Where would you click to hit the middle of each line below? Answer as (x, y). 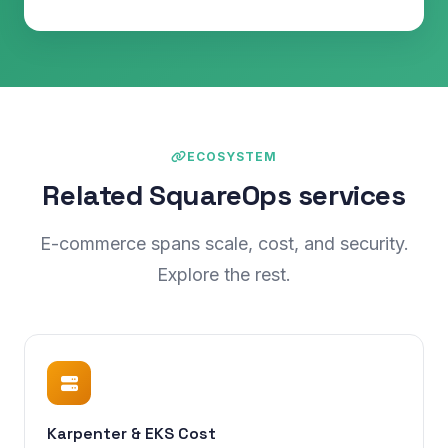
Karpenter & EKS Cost (131, 433)
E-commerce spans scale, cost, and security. (224, 243)
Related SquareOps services (224, 195)
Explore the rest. (224, 274)
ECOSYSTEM (232, 156)
